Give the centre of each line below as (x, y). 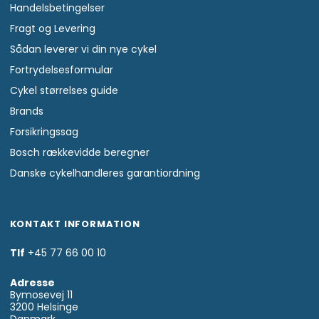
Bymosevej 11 (41, 295)
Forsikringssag (44, 132)
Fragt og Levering (52, 29)
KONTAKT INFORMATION (75, 224)
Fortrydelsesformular (61, 70)
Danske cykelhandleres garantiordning (105, 173)
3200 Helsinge (44, 307)
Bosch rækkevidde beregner (79, 153)
